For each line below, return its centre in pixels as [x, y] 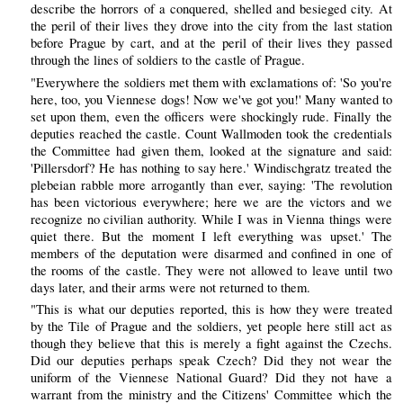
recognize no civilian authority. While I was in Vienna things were [211, 219]
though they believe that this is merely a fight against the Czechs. [211, 343]
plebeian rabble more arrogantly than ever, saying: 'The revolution [211, 184]
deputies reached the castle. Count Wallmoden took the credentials [211, 133]
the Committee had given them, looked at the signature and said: [211, 150]
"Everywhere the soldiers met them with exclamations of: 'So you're [211, 82]
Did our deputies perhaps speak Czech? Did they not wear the [211, 360]
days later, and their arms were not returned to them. [170, 287]
